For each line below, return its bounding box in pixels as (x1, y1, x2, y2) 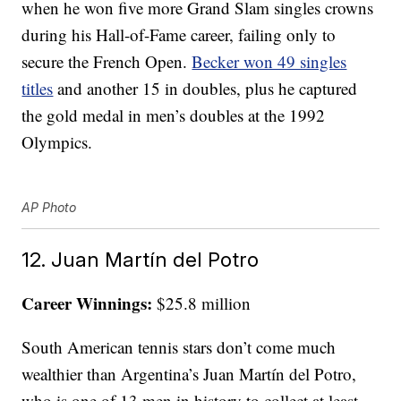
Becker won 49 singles (192, 50, 347, 73)
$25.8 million (152, 292, 252, 315)
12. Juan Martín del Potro (21, 247, 260, 272)
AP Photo (21, 200, 77, 216)
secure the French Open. (21, 50, 192, 73)
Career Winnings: (21, 291, 153, 316)
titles (21, 77, 54, 100)
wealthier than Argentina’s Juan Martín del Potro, (21, 363, 357, 386)
